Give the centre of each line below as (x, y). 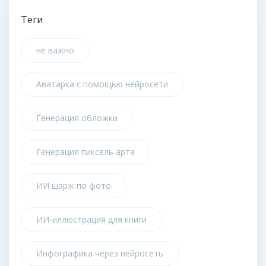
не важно (55, 50)
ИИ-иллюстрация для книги (91, 219)
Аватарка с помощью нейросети (102, 84)
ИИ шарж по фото (74, 186)
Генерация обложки (77, 118)
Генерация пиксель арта (85, 152)
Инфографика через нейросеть (100, 253)
